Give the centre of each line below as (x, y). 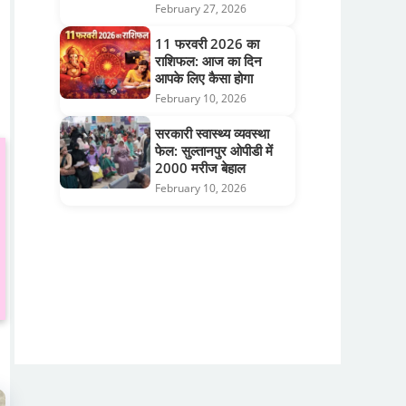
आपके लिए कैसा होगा (204, 77)
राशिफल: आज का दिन (208, 60)
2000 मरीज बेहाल (200, 167)
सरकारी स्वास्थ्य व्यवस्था (212, 133)
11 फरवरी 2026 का (207, 43)
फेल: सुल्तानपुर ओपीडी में (214, 150)
